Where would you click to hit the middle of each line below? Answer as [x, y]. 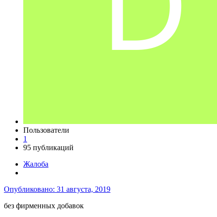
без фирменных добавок [44, 206]
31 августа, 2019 [84, 189]
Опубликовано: [30, 189]
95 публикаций [48, 148]
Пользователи [46, 130]
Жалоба [36, 164]
